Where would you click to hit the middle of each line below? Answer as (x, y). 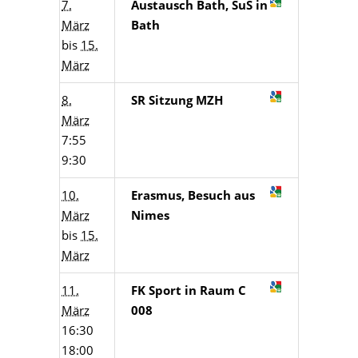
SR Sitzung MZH (177, 100)
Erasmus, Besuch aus (193, 195)
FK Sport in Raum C (189, 290)
